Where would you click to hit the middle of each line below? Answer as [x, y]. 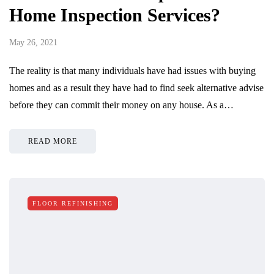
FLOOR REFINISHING [73, 204]
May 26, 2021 [33, 43]
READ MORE [53, 142]
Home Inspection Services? [115, 15]
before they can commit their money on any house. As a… [121, 105]
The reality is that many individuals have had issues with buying [132, 71]
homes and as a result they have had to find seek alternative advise [136, 88]
